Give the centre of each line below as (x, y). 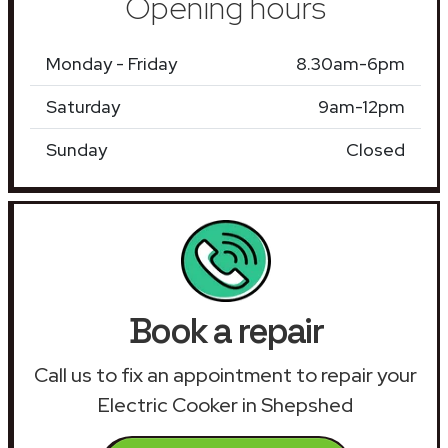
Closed (375, 149)
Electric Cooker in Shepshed (225, 404)
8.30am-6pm (350, 63)
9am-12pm (361, 106)
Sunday (76, 149)
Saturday (83, 106)
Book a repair (225, 330)
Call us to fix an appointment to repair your (225, 374)
